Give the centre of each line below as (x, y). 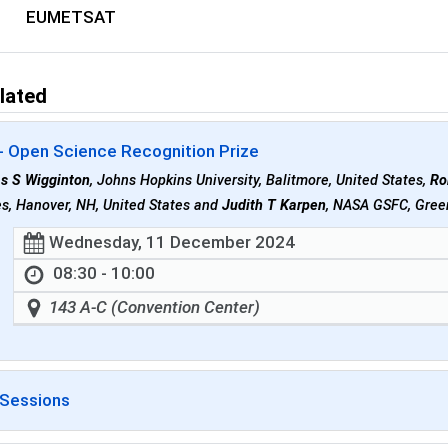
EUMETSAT (71, 16)
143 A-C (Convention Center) (155, 307)
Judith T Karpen (274, 206)
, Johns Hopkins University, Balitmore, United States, (260, 181)
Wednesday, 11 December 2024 (172, 242)
